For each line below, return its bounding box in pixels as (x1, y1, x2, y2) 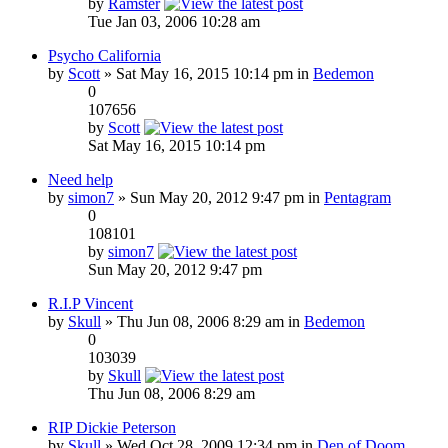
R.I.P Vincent (48, 294, 133, 312)
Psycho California (48, 46, 161, 64)
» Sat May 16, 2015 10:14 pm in (100, 64, 313, 82)
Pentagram (324, 188, 391, 206)
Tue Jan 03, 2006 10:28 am (88, 12, 260, 30)
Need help (48, 170, 113, 188)
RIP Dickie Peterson (48, 418, 176, 436)
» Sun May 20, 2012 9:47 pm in (114, 188, 324, 206)
